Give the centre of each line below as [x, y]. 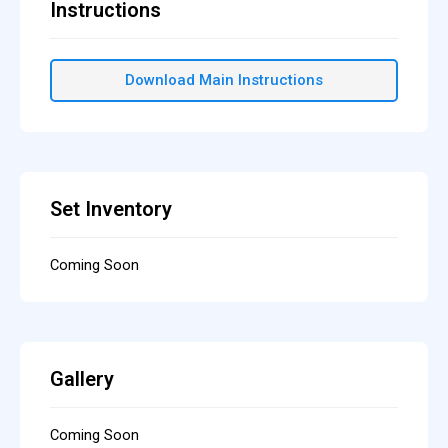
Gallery [82, 379]
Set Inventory [111, 209]
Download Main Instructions [224, 80]
